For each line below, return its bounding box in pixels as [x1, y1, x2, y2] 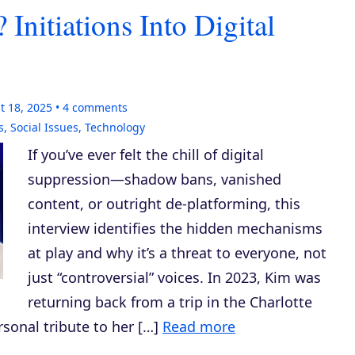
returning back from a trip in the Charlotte [28, 292, 312, 311]
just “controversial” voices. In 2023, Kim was [28, 268, 321, 287]
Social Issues [10, 120, 78, 135]
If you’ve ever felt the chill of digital [28, 145, 264, 164]
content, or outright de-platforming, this [28, 194, 300, 213]
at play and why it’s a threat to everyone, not [28, 243, 326, 262]
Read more [162, 317, 235, 336]
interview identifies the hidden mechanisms [28, 219, 323, 238]
